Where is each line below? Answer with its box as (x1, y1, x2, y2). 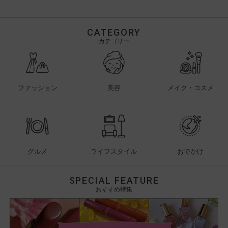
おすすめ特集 (96, 185, 132, 193)
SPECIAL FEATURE (69, 175, 159, 186)
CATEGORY (87, 27, 141, 38)
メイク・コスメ (167, 83, 214, 92)
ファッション (17, 83, 58, 92)
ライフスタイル (91, 147, 137, 156)
